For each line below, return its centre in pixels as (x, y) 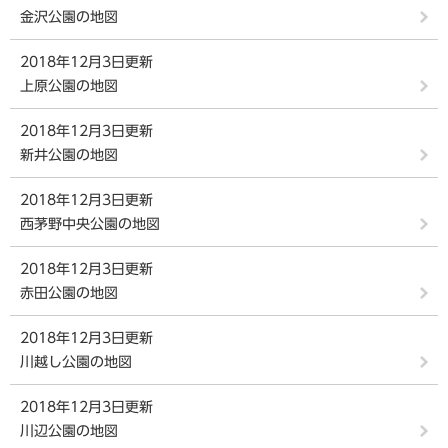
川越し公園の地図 (76, 362)
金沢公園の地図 (69, 17)
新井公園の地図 (69, 155)
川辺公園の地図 (69, 431)
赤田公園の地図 (69, 293)
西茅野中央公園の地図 (90, 224)
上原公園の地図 (69, 86)
